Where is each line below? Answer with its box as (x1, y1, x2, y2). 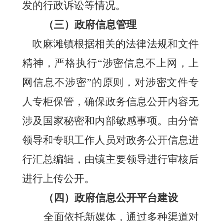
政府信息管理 (74, 18, 137, 31)
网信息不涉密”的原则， (22, 76, 135, 88)
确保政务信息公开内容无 (84, 95, 199, 108)
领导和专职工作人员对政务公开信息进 (22, 134, 199, 146)
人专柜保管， (22, 95, 85, 108)
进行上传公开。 (22, 172, 95, 184)
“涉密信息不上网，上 (97, 57, 199, 69)
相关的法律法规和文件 (95, 37, 199, 50)
